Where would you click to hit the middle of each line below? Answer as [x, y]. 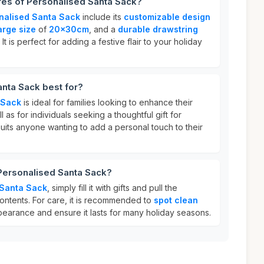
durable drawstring [158, 29]
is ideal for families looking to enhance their [107, 102]
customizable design [167, 17]
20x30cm [69, 29]
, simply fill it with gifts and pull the [112, 188]
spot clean [176, 200]
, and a [103, 29]
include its [102, 17]
